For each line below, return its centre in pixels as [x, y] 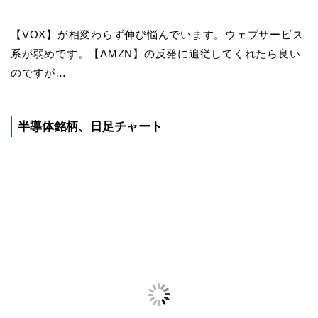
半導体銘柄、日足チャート [90, 127]
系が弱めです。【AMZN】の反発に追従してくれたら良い [156, 54]
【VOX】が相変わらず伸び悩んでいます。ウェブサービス [157, 35]
